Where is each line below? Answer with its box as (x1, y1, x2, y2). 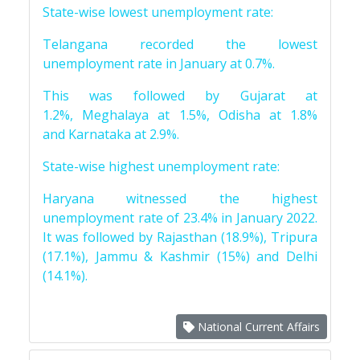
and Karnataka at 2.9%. (43, 125, 179, 143)
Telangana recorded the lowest (43, 35, 317, 53)
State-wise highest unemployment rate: (43, 157, 280, 175)
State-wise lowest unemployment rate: (43, 3, 273, 21)
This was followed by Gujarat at (43, 87, 317, 104)
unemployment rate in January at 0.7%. (43, 55, 275, 72)
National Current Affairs (194, 319, 320, 334)
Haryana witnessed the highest (43, 190, 317, 207)
